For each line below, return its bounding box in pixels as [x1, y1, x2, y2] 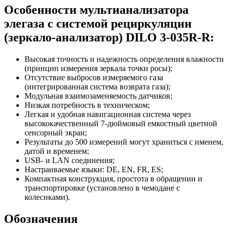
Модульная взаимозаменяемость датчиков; [25, 91, 172, 100]
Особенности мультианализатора [4, 3, 189, 16]
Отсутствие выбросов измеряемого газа [25, 73, 163, 82]
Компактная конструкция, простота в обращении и [25, 174, 202, 183]
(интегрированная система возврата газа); [25, 82, 170, 91]
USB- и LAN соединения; [25, 155, 114, 165]
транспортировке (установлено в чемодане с [25, 183, 180, 192]
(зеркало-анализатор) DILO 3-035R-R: [4, 30, 214, 44]
